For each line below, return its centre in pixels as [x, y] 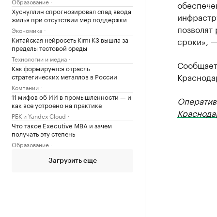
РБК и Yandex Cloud [39, 116]
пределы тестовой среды [49, 47]
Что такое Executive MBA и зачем [62, 125]
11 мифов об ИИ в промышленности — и [71, 96]
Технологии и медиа [39, 58]
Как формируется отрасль [51, 68]
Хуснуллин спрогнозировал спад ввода [71, 11]
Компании [25, 87]
